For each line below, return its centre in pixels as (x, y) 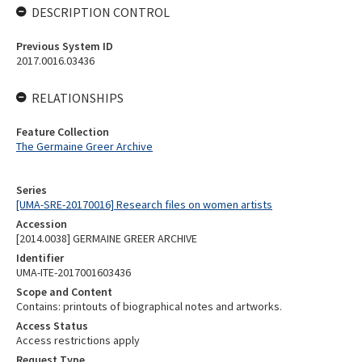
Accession (42, 224)
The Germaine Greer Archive (84, 146)
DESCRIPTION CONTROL (101, 12)
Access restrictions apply (78, 340)
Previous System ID (65, 46)
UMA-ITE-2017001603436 (74, 272)
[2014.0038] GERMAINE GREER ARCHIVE (107, 238)
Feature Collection (63, 132)
